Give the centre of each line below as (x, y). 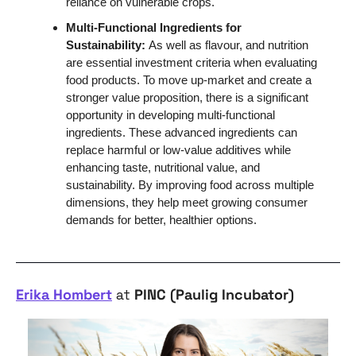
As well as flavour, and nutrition (228, 44)
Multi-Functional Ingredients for (154, 27)
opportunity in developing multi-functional (170, 114)
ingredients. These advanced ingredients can (182, 132)
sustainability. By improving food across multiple (190, 184)
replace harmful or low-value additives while (178, 149)
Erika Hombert (64, 294)
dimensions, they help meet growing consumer (187, 202)
